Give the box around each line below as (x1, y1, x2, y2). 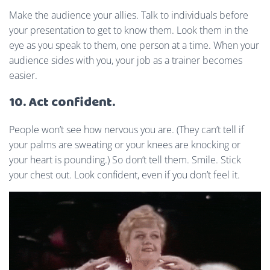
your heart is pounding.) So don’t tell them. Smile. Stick (9, 152, 241, 166)
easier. (9, 68, 37, 82)
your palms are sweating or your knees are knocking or (9, 137, 240, 151)
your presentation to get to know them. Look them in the (9, 23, 248, 37)
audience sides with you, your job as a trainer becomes (9, 53, 242, 67)
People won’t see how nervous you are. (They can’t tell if (9, 122, 244, 136)
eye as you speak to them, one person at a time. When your (9, 38, 259, 52)
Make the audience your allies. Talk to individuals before (9, 8, 248, 22)
